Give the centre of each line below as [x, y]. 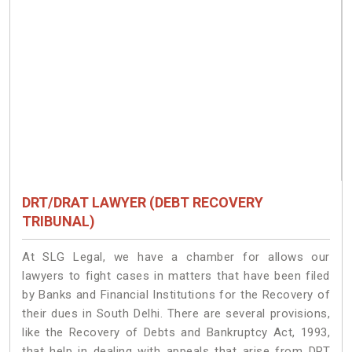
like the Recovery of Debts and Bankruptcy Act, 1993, [176, 333]
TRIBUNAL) [59, 222]
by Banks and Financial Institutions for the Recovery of [176, 295]
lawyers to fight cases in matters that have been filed [176, 276]
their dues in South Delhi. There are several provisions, [176, 314]
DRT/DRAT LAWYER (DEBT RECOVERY [143, 203]
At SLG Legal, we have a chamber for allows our [176, 257]
